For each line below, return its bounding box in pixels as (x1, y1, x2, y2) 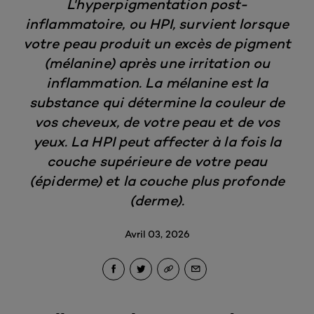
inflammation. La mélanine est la (46, 74, 268, 91)
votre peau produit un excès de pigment (23, 34, 291, 52)
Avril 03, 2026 (124, 227, 190, 240)
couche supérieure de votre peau (46, 152, 268, 170)
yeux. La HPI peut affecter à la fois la (32, 132, 282, 150)
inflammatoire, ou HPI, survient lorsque (25, 15, 289, 32)
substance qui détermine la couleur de (29, 93, 285, 111)
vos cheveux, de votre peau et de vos (34, 113, 280, 130)
